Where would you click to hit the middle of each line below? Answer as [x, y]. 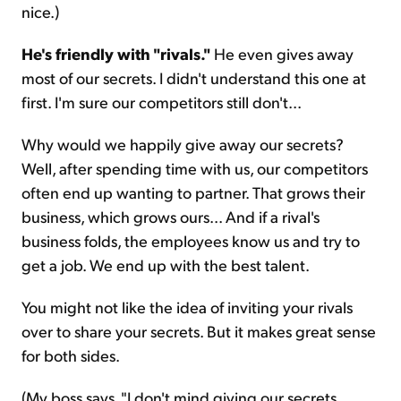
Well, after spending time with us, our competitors [195, 168]
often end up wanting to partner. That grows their [193, 192]
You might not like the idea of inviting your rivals [187, 307]
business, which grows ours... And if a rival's [171, 217]
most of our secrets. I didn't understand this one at [194, 78]
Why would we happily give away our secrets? [183, 144]
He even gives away [282, 54]
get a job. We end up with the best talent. [166, 265]
